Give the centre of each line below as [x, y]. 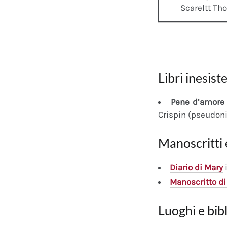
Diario [181, 167]
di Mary [208, 167]
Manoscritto [193, 182]
